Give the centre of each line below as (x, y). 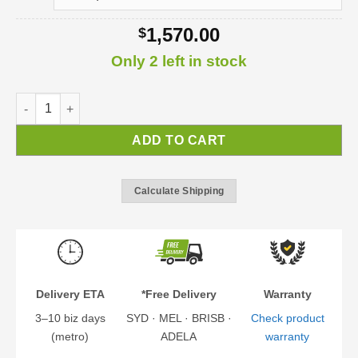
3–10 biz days (70, 318)
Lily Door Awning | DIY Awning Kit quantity (131, 101)
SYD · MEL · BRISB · (179, 318)
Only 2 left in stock (179, 62)
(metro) (70, 336)
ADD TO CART (179, 141)
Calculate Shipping (179, 191)
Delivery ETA (70, 294)
